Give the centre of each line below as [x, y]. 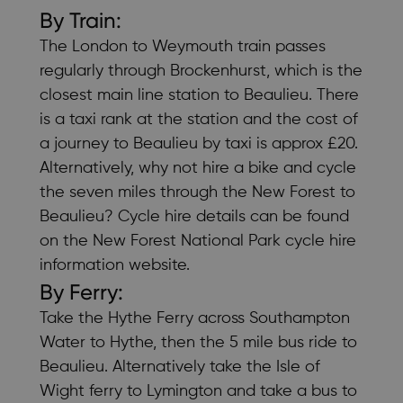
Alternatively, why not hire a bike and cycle [198, 168]
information [82, 265]
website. [157, 265]
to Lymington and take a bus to [240, 391]
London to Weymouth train [171, 46]
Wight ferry [81, 391]
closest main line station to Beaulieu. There [199, 95]
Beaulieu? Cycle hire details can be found [194, 216]
